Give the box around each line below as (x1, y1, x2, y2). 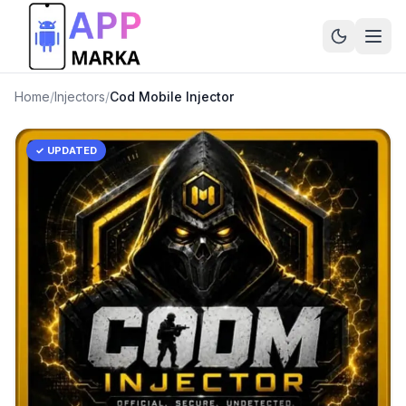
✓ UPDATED (35, 144, 97, 157)
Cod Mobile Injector (110, 89, 234, 104)
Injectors (54, 89, 105, 104)
